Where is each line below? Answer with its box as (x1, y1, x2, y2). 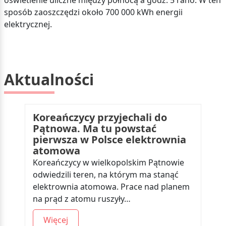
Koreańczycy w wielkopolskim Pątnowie (33, 157, 184, 168)
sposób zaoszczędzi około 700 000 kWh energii (4, 7, 183, 18)
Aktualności (4, 69, 94, 90)
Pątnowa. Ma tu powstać (33, 122, 156, 135)
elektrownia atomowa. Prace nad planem (33, 181, 190, 192)
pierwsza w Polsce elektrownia (33, 133, 186, 146)
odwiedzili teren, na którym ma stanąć (33, 169, 179, 180)
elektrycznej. (4, 19, 52, 30)
